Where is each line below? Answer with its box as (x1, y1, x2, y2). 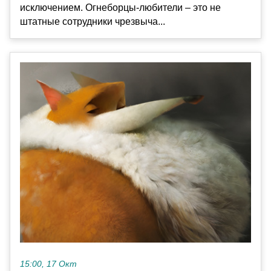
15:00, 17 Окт (20, 260, 77, 269)
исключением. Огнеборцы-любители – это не (20, 2, 221, 13)
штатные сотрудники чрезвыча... (20, 16, 165, 27)
